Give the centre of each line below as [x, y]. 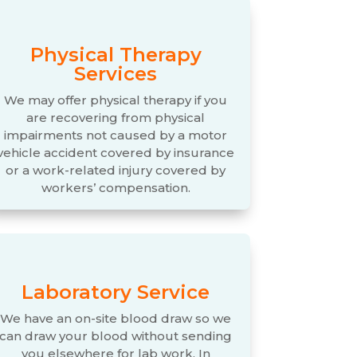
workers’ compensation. [116, 188]
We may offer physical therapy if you [116, 100]
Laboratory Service [116, 292]
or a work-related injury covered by [116, 171]
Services [116, 74]
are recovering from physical [116, 118]
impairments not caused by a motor [116, 135]
